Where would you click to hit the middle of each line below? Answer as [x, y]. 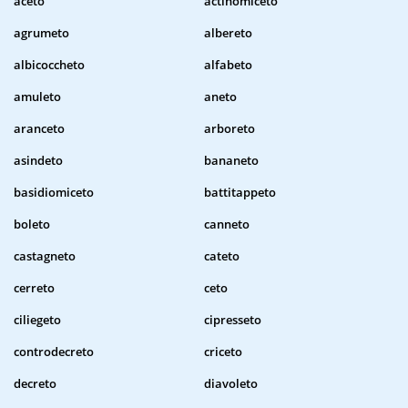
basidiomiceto [54, 193]
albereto [228, 33]
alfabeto [228, 65]
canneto [227, 224]
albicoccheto [49, 65]
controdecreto [54, 352]
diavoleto [231, 384]
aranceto [39, 129]
